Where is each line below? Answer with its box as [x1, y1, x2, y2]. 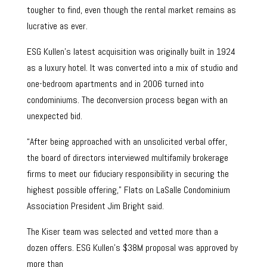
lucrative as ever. [26, 20, 88, 32]
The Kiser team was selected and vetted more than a [26, 225, 218, 238]
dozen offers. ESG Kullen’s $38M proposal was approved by [26, 241, 238, 254]
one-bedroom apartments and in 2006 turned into [26, 77, 204, 90]
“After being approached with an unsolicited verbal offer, [26, 135, 227, 148]
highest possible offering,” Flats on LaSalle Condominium [26, 184, 230, 196]
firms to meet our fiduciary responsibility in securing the [26, 167, 229, 180]
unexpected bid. [26, 110, 82, 122]
